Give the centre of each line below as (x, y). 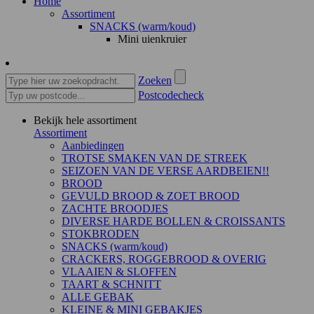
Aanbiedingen (93, 146)
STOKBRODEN (101, 234)
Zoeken (155, 81)
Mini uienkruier (152, 39)
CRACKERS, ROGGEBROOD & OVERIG (164, 259)
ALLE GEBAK (98, 297)
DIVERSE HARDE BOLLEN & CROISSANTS (173, 221)
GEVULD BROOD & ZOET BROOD (151, 196)
